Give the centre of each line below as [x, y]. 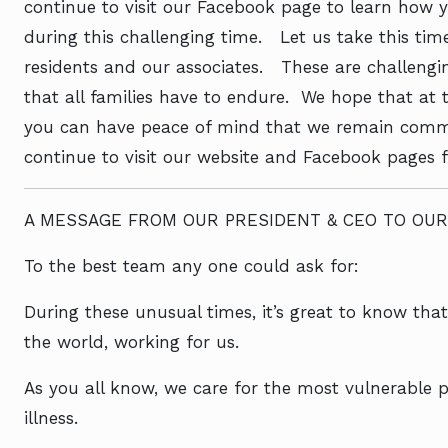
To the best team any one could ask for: [191, 266]
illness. [51, 418]
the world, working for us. [131, 342]
